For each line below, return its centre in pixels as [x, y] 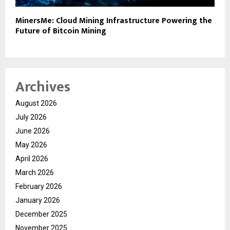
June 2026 [33, 131]
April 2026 [32, 158]
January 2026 [38, 200]
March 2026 [35, 172]
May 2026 [31, 145]
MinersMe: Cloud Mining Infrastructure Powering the [114, 21]
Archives [43, 87]
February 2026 [39, 186]
